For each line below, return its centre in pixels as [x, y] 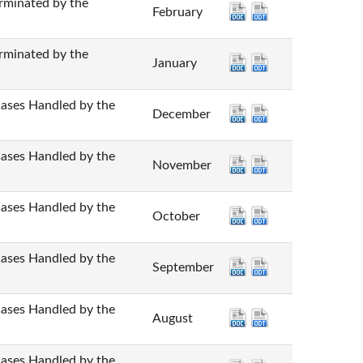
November [181, 166]
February [177, 13]
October [176, 217]
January [174, 64]
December [181, 115]
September [183, 268]
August [172, 319]
